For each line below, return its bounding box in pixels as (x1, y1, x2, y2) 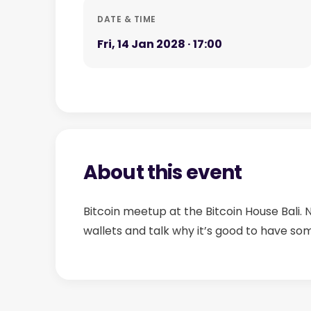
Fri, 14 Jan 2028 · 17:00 (97, 36, 222, 52)
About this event (83, 159, 242, 186)
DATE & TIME (97, 13, 156, 25)
